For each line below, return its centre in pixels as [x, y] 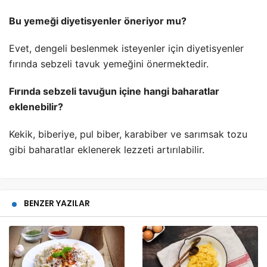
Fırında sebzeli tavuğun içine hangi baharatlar [114, 91]
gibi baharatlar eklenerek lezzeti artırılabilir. [107, 150]
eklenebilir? [36, 107]
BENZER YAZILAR [57, 204]
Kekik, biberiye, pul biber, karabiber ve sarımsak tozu [128, 134]
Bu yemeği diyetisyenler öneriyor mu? [98, 21]
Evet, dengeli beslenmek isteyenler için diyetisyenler [126, 49]
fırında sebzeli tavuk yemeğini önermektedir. [109, 64]
